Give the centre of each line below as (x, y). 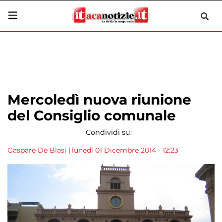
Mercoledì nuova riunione (99, 100)
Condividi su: (109, 132)
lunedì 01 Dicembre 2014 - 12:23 (125, 150)
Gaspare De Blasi (37, 150)
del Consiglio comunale (92, 115)
